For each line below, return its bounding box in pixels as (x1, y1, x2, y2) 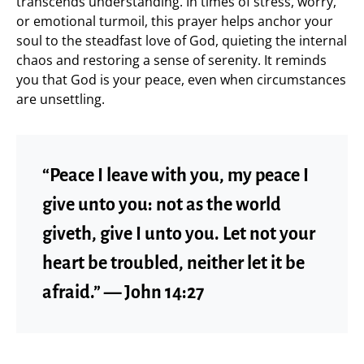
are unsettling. (16, 90, 105, 108)
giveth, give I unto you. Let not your (42, 224, 315, 244)
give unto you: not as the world (42, 195, 281, 214)
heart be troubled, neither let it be (42, 253, 305, 273)
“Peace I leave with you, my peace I (42, 166, 309, 185)
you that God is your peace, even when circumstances (16, 71, 346, 89)
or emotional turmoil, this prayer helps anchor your (16, 12, 333, 30)
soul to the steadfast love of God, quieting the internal (16, 32, 347, 50)
